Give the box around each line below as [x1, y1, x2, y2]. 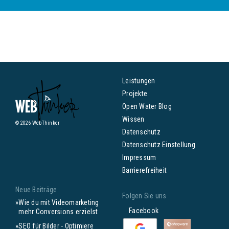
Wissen [122, 115, 145, 123]
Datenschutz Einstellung [122, 141, 195, 149]
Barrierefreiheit [122, 166, 167, 174]
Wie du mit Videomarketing [18, 198, 99, 207]
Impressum [122, 153, 156, 162]
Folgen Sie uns [122, 192, 167, 200]
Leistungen [122, 77, 155, 85]
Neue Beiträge [15, 186, 57, 194]
